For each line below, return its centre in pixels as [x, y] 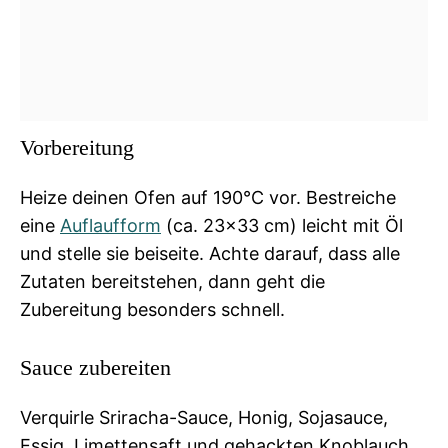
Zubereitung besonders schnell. [152, 309]
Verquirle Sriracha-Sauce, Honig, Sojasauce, [204, 417]
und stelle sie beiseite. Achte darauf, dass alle [210, 253]
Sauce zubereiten [95, 367]
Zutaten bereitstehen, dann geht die [172, 281]
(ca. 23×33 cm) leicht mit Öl [282, 225]
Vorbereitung [77, 147]
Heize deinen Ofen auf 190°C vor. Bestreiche [208, 197]
